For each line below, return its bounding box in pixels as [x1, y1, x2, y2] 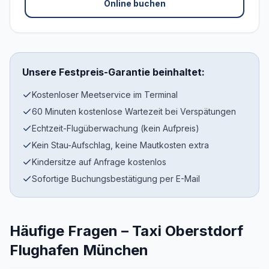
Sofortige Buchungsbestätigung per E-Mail [32, 174, 200, 184]
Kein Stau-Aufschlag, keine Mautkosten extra [32, 140, 209, 150]
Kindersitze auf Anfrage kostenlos [32, 157, 166, 167]
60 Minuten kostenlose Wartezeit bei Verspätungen [32, 106, 236, 116]
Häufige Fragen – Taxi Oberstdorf [10, 222, 243, 240]
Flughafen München [10, 241, 148, 259]
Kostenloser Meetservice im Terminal [32, 89, 178, 100]
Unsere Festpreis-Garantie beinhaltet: [22, 66, 205, 78]
